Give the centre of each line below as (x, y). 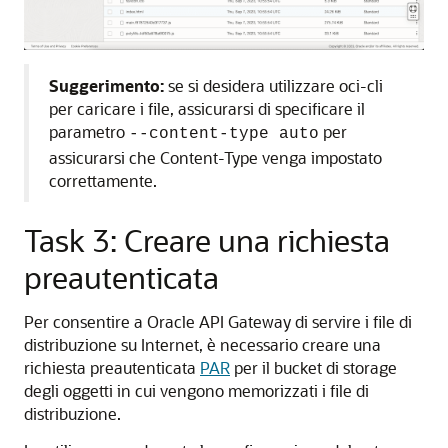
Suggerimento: (106, 86)
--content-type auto (224, 134)
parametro (89, 132)
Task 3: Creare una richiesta (207, 240)
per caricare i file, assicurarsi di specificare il (207, 109)
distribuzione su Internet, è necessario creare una (202, 345)
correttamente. (103, 181)
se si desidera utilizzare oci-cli (273, 86)
